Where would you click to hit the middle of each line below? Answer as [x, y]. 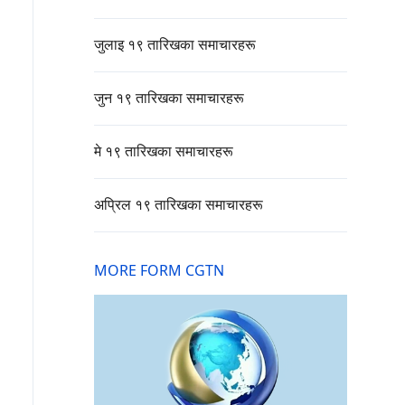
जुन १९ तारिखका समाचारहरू [169, 98]
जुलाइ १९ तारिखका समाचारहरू [175, 45]
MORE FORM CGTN [159, 271]
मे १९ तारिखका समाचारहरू [164, 151]
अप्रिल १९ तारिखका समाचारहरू [179, 205]
